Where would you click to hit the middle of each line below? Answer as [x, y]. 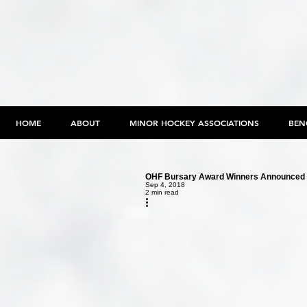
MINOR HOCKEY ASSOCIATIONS [194, 123]
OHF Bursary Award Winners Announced [225, 176]
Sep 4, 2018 [165, 185]
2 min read [162, 192]
